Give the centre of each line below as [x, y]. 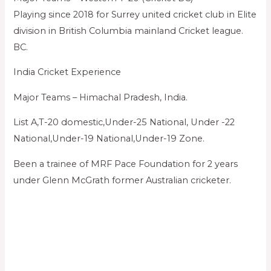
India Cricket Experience [67, 72]
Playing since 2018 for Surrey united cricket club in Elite [135, 14]
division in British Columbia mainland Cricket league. [129, 31]
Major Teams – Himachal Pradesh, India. [101, 97]
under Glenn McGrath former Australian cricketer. [122, 180]
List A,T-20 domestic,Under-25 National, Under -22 [124, 122]
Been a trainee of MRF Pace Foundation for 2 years [126, 164]
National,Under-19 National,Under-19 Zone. [109, 139]
